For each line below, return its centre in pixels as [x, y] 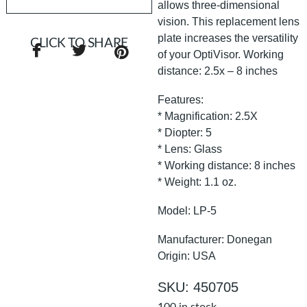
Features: [181, 99]
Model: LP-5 [187, 210]
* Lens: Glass [190, 149]
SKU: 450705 [198, 287]
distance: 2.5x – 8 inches [218, 71]
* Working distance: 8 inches [227, 165]
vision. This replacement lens [229, 21]
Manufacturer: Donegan [215, 239]
